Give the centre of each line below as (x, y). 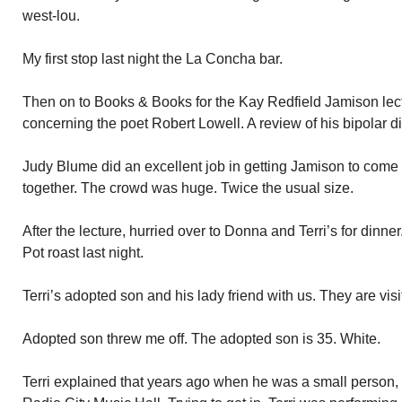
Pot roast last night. (83, 253)
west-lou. (51, 16)
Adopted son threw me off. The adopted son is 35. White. (201, 339)
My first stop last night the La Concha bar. (153, 59)
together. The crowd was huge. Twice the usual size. (188, 188)
